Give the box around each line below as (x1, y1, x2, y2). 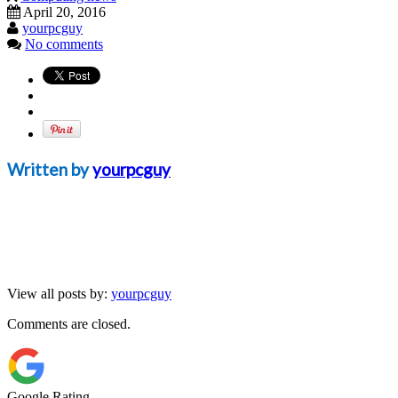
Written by (7, 158, 92, 179)
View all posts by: (7, 285, 111, 301)
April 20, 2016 (23, 4, 106, 20)
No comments (25, 36, 103, 52)
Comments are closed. (7, 315, 131, 331)
